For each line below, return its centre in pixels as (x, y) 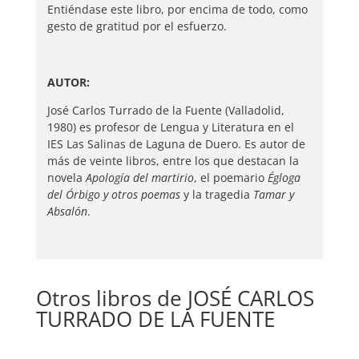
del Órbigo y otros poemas (113, 194)
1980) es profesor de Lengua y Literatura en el (170, 127)
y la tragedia (216, 194)
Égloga (284, 177)
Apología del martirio (139, 177)
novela (66, 177)
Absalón (67, 211)
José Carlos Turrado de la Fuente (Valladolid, (165, 110)
